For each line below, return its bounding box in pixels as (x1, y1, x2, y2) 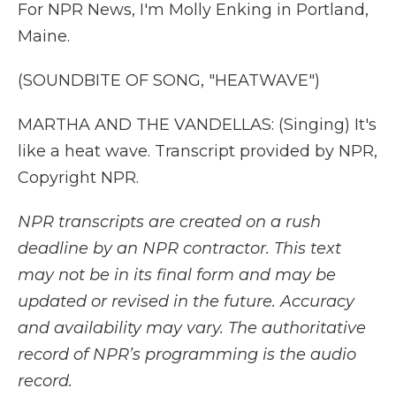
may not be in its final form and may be (18, 265, 336, 285)
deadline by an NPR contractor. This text (18, 239, 341, 258)
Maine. (18, 27, 70, 46)
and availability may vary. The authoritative (18, 318, 366, 338)
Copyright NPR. (18, 168, 139, 187)
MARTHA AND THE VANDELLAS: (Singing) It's (18, 115, 377, 134)
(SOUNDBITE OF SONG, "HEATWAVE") (18, 71, 320, 90)
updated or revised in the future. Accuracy (18, 292, 354, 311)
